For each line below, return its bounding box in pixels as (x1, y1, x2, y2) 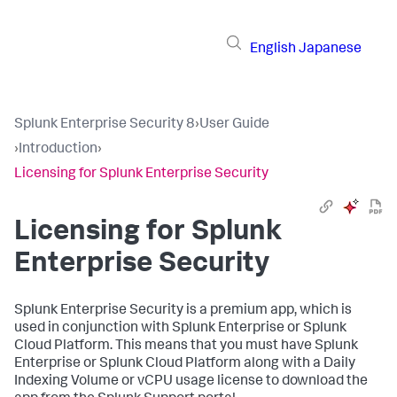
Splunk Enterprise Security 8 (14, 118, 195, 132)
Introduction (19, 143, 97, 157)
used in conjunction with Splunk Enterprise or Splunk (14, 322, 346, 336)
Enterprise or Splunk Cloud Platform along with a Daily (14, 357, 355, 371)
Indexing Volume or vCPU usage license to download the (14, 375, 368, 389)
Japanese (299, 42, 362, 57)
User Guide (199, 118, 269, 132)
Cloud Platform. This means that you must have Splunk (14, 339, 358, 354)
